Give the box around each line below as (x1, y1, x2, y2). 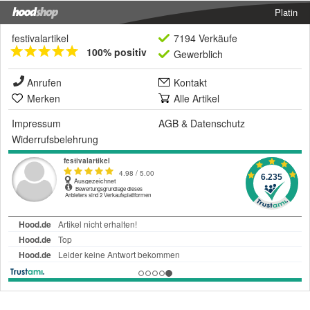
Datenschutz (190, 116, 245, 131)
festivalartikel (12, 31, 69, 46)
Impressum (12, 116, 61, 131)
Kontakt (174, 75, 207, 90)
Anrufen (27, 75, 62, 90)
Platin (275, 6, 298, 19)
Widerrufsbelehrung (12, 132, 98, 147)
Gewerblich (174, 47, 223, 62)
